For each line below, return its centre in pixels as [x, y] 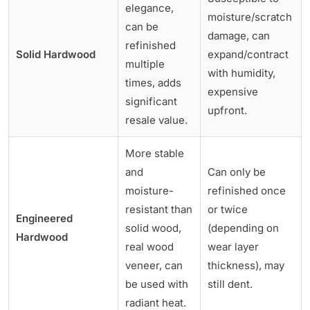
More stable [155, 153]
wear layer [233, 246]
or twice [228, 209]
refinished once [247, 190]
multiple [145, 64]
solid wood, [153, 228]
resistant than [159, 209]
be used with [157, 284]
